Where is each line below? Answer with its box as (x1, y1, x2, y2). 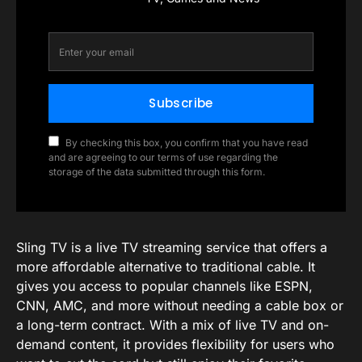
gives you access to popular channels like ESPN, (16, 278, 313, 294)
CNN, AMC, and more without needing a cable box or (16, 297, 343, 314)
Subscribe (149, 95, 213, 112)
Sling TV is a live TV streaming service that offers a (16, 239, 327, 255)
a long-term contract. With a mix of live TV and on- (16, 317, 329, 333)
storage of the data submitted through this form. (48, 166, 265, 178)
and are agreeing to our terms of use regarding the (48, 151, 278, 163)
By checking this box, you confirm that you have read (65, 137, 308, 149)
